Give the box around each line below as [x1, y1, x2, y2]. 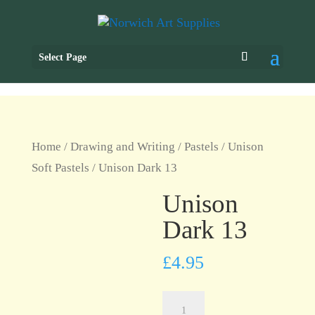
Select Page [38, 52, 86, 63]
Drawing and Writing [70, 140, 175, 153]
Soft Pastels [31, 161, 89, 174]
